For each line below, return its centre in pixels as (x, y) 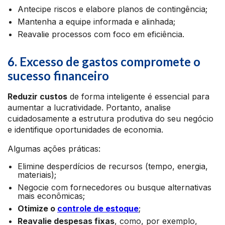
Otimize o (37, 208)
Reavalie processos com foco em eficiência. (101, 34)
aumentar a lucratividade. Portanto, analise (89, 107)
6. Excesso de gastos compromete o (104, 62)
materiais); (37, 175)
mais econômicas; (51, 196)
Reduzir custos (37, 96)
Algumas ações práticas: (54, 149)
